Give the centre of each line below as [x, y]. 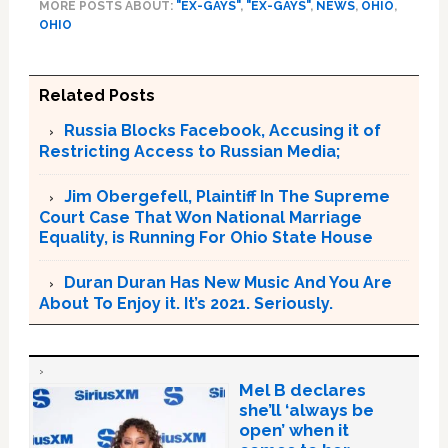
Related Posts [96, 95]
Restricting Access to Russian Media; [189, 151]
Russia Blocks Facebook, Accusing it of [222, 130]
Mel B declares [302, 390]
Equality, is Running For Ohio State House [205, 237]
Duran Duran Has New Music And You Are [227, 282]
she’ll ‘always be [306, 410]
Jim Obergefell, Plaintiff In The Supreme [226, 196]
